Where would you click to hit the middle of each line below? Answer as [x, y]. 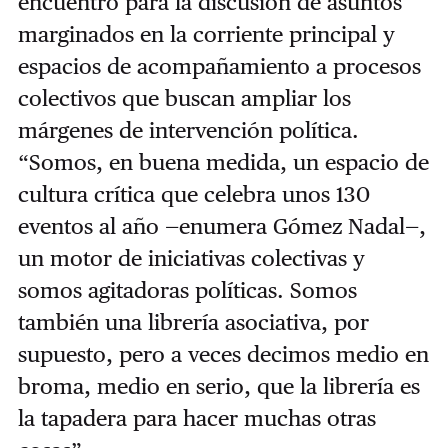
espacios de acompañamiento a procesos [219, 65]
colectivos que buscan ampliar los [184, 97]
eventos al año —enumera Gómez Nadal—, [221, 225]
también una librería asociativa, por [193, 321]
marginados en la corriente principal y [206, 33]
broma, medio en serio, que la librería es [218, 385]
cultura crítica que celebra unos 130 [193, 193]
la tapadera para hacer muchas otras [196, 417]
